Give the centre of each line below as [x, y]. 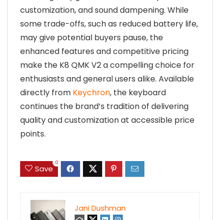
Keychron [91, 92]
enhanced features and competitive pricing [104, 51]
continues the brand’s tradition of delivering [104, 106]
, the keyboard [138, 92]
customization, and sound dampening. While [104, 10]
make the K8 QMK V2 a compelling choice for [107, 65]
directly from [46, 92]
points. [33, 134]
